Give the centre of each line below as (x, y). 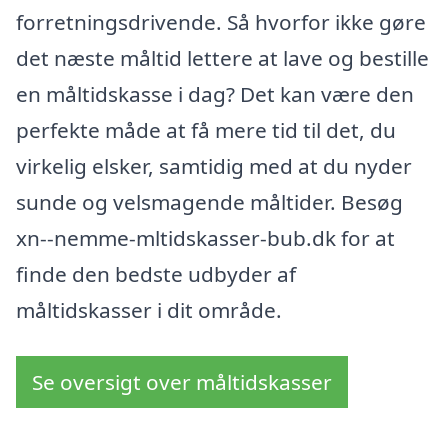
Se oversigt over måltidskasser (182, 382)
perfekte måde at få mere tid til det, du (206, 130)
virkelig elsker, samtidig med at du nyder (214, 166)
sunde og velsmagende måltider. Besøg (209, 202)
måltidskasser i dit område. (149, 310)
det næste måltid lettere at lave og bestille (222, 58)
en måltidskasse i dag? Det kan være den (215, 94)
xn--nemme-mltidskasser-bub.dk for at (205, 238)
